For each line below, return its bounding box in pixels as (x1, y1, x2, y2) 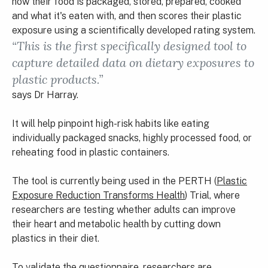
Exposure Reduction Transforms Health (12, 190, 185, 201)
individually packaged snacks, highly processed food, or (12, 132, 252, 144)
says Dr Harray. (12, 89, 78, 100)
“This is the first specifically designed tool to (12, 38, 246, 53)
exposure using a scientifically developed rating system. (12, 25, 255, 36)
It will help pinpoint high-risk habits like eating (12, 118, 209, 129)
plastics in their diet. (12, 233, 99, 244)
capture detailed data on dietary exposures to (12, 55, 254, 70)
